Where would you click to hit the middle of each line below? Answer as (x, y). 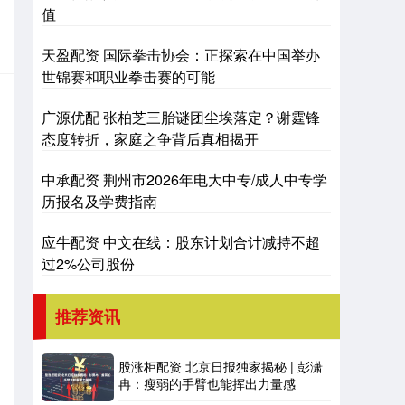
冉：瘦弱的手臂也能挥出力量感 (207, 383)
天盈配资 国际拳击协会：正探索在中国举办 (181, 55)
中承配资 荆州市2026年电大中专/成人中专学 (184, 179)
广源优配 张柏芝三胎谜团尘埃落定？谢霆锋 (181, 117)
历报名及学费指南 (99, 201)
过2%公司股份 (88, 264)
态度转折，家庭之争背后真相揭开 (150, 139)
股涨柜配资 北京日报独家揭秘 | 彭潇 (221, 366)
